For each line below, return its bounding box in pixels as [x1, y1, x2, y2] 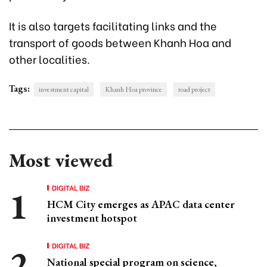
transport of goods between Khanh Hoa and [9, 34, 231, 51]
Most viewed [9, 148, 113, 173]
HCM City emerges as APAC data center [47, 197, 235, 212]
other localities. [9, 51, 90, 67]
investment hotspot [47, 211, 137, 225]
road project [178, 85, 210, 95]
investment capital [39, 85, 89, 95]
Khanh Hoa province [105, 85, 162, 95]
